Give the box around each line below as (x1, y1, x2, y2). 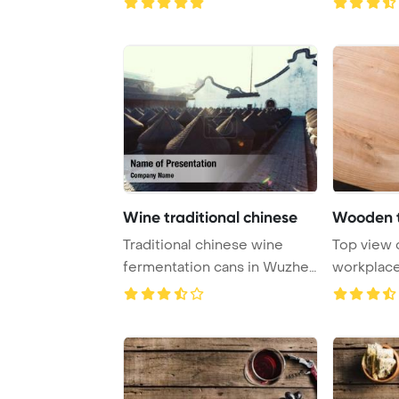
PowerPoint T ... (123, 280, 224, 298)
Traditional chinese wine (123, 235, 283, 254)
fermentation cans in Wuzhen (123, 257, 317, 276)
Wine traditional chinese (123, 207, 297, 227)
